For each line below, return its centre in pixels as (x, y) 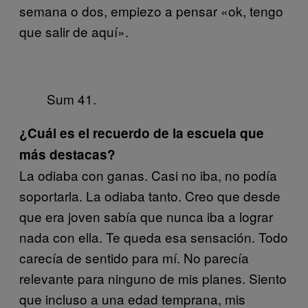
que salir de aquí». (74, 31)
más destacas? (67, 154)
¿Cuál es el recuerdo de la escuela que (142, 133)
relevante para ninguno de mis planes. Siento (153, 278)
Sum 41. (71, 98)
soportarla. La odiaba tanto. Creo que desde (150, 195)
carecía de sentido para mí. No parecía (134, 257)
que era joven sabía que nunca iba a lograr (146, 216)
